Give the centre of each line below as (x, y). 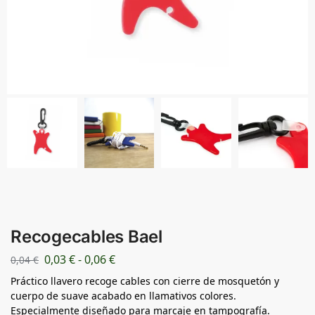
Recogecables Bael (86, 237)
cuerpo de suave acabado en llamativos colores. (123, 295)
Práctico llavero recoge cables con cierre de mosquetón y (145, 281)
